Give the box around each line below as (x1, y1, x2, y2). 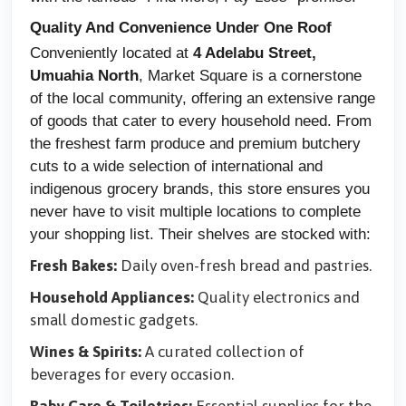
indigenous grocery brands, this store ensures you (30, 179, 370, 198)
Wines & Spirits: (30, 343, 141, 361)
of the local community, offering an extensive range (30, 89, 375, 107)
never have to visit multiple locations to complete (30, 202, 361, 220)
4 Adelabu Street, (193, 43, 316, 62)
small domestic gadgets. (30, 311, 198, 329)
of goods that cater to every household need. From (30, 111, 372, 130)
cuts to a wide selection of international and (30, 157, 323, 175)
